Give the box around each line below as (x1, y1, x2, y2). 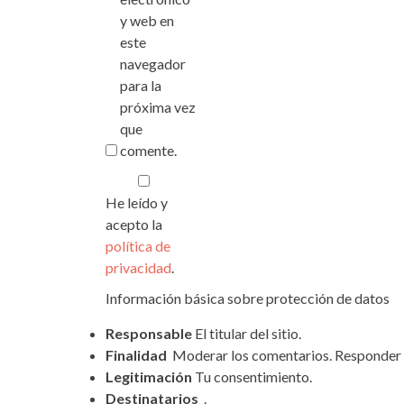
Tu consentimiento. (192, 368, 312, 385)
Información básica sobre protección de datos (106, 289, 390, 307)
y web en (120, 12, 174, 29)
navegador (120, 55, 186, 72)
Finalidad (106, 346, 167, 363)
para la (120, 77, 161, 94)
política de (106, 237, 170, 254)
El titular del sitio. (192, 325, 301, 342)
